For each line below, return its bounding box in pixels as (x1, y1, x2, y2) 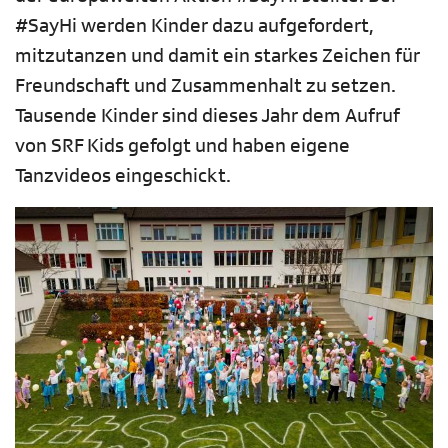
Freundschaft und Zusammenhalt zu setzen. (15, 73, 396, 99)
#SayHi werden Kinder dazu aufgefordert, (15, 13, 374, 39)
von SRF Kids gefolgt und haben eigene (15, 133, 350, 159)
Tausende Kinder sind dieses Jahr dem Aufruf (15, 103, 400, 129)
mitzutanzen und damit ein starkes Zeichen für (15, 43, 420, 69)
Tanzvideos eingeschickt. (15, 163, 231, 189)
